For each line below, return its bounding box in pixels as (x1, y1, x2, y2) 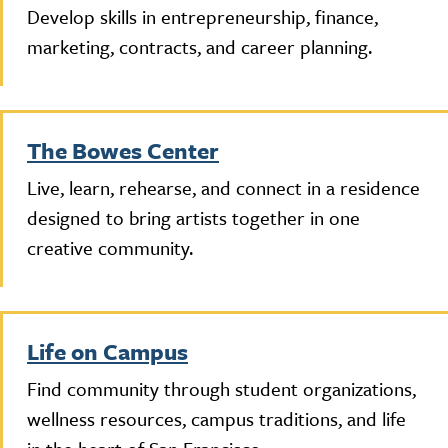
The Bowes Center (27, 133, 219, 167)
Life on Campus (27, 334, 188, 368)
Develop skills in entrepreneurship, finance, (27, 2, 378, 30)
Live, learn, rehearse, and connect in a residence (27, 173, 420, 201)
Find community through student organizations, (27, 374, 416, 402)
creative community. (27, 233, 193, 261)
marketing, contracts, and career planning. (27, 32, 372, 60)
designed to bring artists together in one (27, 203, 360, 231)
